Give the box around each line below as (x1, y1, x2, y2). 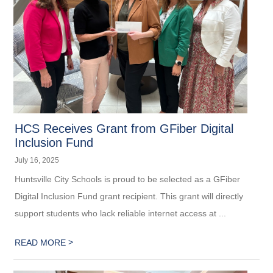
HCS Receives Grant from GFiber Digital (15, 122, 234, 136)
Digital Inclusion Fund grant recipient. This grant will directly (15, 191, 244, 202)
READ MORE (15, 238, 69, 248)
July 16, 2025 (15, 156, 60, 165)
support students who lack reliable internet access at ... (15, 208, 227, 219)
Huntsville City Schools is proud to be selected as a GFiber (15, 174, 241, 185)
